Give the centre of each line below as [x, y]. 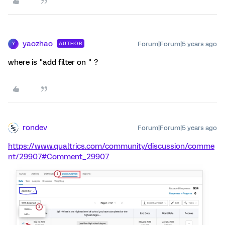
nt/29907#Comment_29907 [59, 156]
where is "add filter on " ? [53, 62]
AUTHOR [71, 43]
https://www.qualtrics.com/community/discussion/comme [111, 146]
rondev [35, 127]
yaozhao [38, 43]
